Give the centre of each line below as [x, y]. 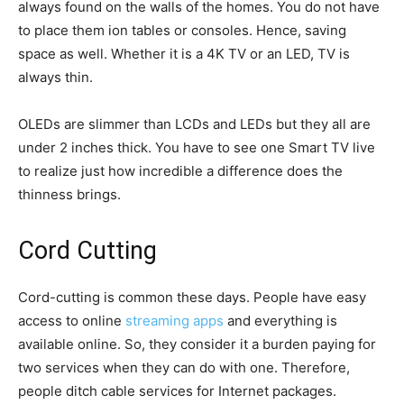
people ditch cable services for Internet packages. [177, 391]
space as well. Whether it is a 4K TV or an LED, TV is [184, 54]
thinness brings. [69, 194]
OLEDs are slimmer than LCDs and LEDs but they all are [194, 124]
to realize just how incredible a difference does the [180, 171]
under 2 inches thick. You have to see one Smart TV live [197, 147]
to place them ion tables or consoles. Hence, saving [182, 30]
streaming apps [174, 321]
